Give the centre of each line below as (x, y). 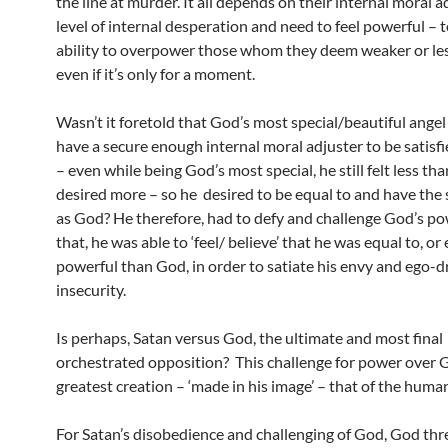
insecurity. (91, 289)
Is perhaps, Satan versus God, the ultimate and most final (249, 337)
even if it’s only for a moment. (155, 73)
